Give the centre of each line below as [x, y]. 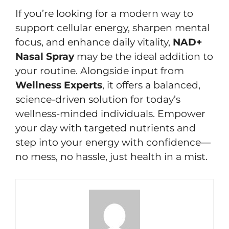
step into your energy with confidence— [113, 143]
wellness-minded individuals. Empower [110, 114]
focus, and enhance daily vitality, [94, 42]
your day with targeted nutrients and [106, 128]
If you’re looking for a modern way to [104, 14]
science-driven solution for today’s [98, 100]
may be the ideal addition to [144, 57]
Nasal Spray [45, 57]
